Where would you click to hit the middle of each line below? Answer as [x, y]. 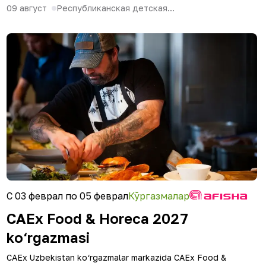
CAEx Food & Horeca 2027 [97, 218]
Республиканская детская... [115, 8]
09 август [27, 8]
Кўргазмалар [159, 196]
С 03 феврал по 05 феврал [67, 196]
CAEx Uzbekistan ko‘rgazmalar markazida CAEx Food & [116, 257]
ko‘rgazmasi [48, 237]
